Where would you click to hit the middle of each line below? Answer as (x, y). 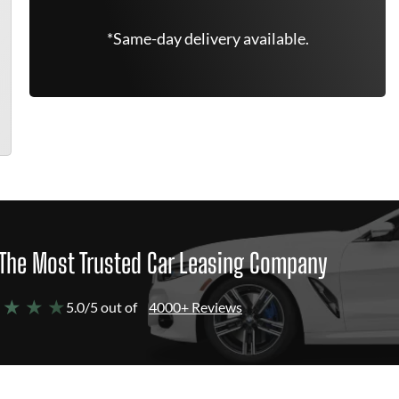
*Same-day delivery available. (208, 38)
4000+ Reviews (195, 307)
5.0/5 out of (102, 307)
